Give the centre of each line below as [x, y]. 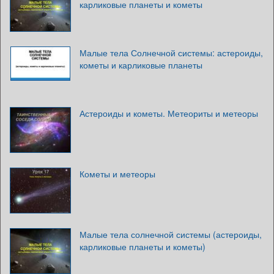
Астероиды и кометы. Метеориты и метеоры [169, 113]
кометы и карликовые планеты [141, 65]
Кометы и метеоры [117, 173]
